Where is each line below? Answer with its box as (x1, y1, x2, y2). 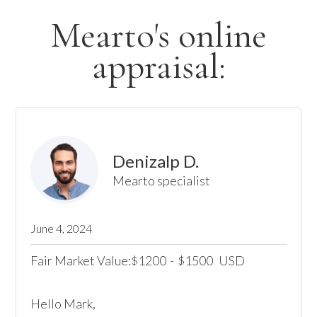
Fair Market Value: (30, 253, 132, 268)
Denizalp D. (113, 151, 200, 171)
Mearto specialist (113, 173, 211, 188)
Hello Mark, (30, 296, 98, 311)
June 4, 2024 (30, 221, 93, 235)
